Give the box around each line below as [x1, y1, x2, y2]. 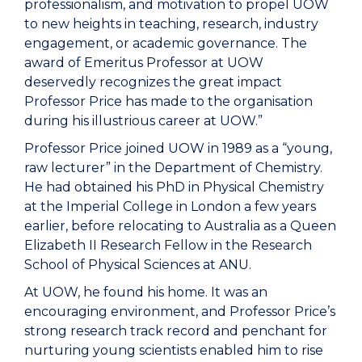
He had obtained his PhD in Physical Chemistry [24, 179, 324, 195]
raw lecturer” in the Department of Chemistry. [24, 159, 322, 175]
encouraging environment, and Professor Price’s [24, 303, 335, 319]
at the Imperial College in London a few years [24, 198, 316, 214]
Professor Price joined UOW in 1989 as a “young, [24, 140, 332, 156]
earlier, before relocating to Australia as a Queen [24, 217, 336, 234]
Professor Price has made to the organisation [24, 93, 313, 109]
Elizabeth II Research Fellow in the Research [24, 237, 312, 253]
